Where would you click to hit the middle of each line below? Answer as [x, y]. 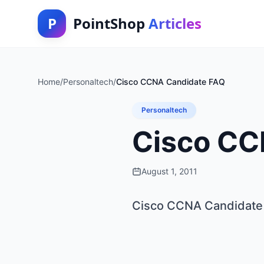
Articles [175, 23]
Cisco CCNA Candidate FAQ [171, 82]
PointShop [111, 23]
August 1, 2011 [169, 171]
